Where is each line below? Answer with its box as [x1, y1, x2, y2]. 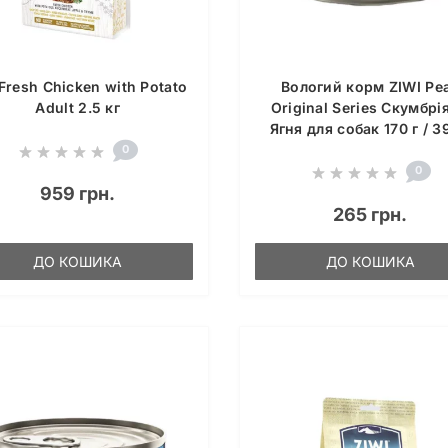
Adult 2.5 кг [35, 99, 121, 117]
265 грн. [333, 204, 408, 226]
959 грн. [40, 183, 116, 205]
